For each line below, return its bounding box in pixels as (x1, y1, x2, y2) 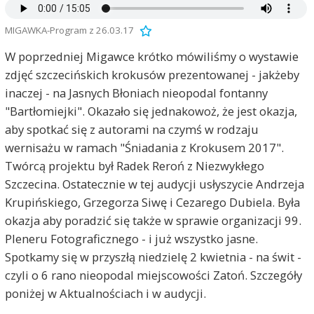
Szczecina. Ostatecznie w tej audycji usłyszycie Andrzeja (4, 176, 304, 193)
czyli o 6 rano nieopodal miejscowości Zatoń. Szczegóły (4, 267, 302, 284)
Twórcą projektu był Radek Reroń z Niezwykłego (4, 158, 264, 175)
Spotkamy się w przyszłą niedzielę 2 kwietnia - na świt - (4, 249, 301, 266)
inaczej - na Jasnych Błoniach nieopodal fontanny (4, 85, 268, 102)
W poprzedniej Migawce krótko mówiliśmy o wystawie (4, 48, 299, 65)
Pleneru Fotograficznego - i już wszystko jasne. (4, 231, 258, 247)
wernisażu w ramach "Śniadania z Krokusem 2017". (4, 139, 284, 156)
